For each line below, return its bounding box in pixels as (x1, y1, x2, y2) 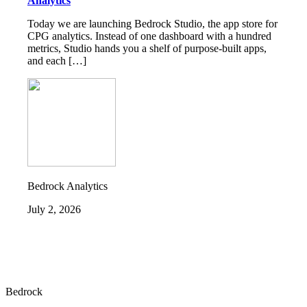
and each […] (27, 55, 86, 67)
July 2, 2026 (27, 204, 81, 216)
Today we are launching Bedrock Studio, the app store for (27, 18, 278, 30)
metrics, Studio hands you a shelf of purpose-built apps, (27, 42, 267, 55)
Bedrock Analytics (27, 180, 108, 193)
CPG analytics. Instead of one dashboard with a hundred (27, 30, 271, 42)
